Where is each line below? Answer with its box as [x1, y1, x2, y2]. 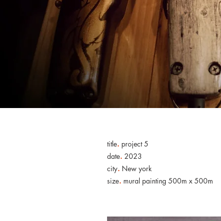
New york [120, 164, 152, 173]
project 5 [119, 139, 148, 148]
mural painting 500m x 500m [121, 176, 213, 185]
